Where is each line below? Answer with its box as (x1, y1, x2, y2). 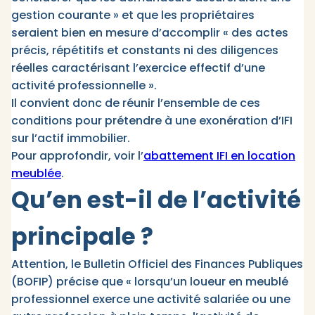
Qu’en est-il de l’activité (11, 184, 301, 217)
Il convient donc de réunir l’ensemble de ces (11, 95, 260, 112)
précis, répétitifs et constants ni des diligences (11, 42, 278, 59)
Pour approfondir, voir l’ (11, 148, 143, 165)
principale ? (11, 220, 163, 254)
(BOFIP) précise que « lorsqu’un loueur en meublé (11, 274, 288, 290)
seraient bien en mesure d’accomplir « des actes (11, 25, 288, 41)
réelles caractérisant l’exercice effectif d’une (11, 60, 265, 77)
